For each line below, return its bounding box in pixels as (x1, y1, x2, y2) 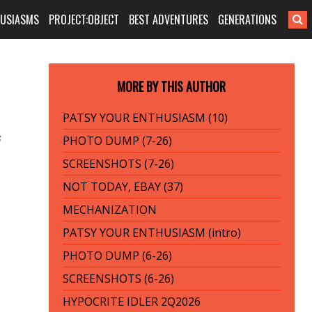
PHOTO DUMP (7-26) (62, 133, 172, 148)
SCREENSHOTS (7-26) (62, 156, 174, 171)
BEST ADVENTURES (129, 11, 209, 28)
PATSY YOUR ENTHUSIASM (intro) (62, 225, 241, 240)
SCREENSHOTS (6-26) (62, 271, 174, 286)
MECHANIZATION (62, 202, 157, 217)
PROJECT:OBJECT (49, 11, 120, 28)
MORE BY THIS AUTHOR (117, 77, 226, 95)
